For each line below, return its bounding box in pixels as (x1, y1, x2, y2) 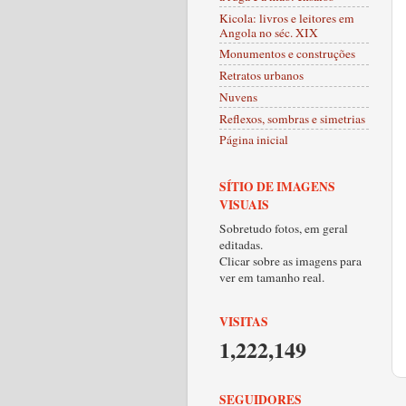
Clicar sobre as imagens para (219, 252, 362, 269)
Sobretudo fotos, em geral (219, 219, 348, 237)
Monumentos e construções (219, 45, 355, 63)
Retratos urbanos (219, 67, 304, 84)
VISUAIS (219, 195, 269, 214)
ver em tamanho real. (219, 268, 324, 285)
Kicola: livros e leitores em (219, 9, 354, 26)
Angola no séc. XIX (219, 24, 318, 41)
